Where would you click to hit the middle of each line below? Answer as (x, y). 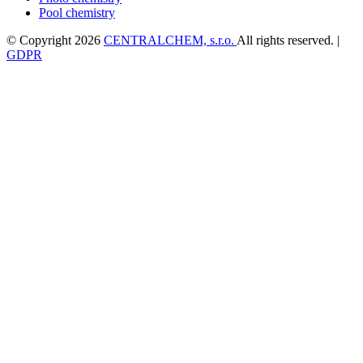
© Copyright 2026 (55, 40)
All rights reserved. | (288, 40)
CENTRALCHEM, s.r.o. (170, 40)
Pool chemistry (77, 12)
